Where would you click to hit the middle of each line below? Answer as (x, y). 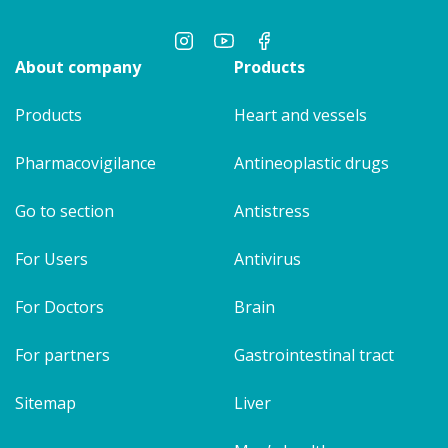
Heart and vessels (300, 115)
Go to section (64, 211)
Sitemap (45, 403)
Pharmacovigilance (85, 163)
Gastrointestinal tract (314, 355)
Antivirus (267, 259)
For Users (51, 259)
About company (78, 67)
